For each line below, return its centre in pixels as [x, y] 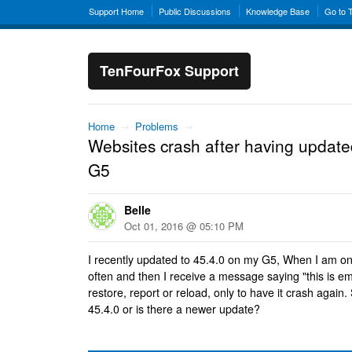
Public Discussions [195, 11]
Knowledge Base [278, 11]
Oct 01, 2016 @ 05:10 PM [184, 226]
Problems [157, 126]
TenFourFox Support [169, 71]
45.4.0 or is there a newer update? [174, 309]
